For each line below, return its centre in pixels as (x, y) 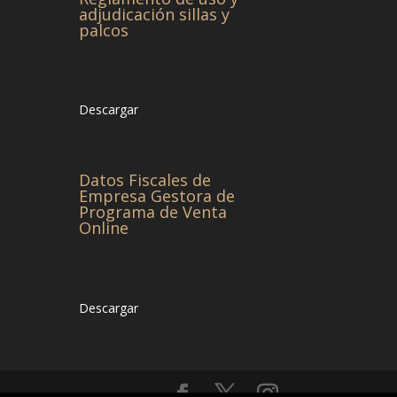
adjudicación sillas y (155, 15)
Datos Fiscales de (145, 180)
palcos (104, 31)
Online (104, 228)
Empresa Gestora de (157, 196)
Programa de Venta (153, 212)
